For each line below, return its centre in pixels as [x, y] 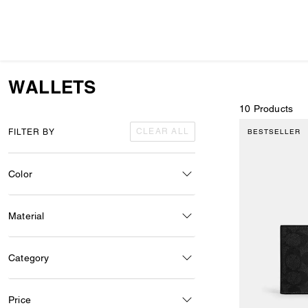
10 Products [266, 109]
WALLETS [52, 87]
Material [26, 216]
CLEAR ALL [162, 131]
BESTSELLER [274, 132]
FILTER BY [32, 132]
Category [29, 257]
